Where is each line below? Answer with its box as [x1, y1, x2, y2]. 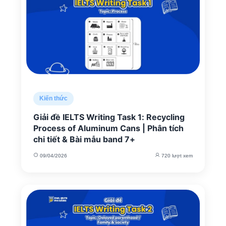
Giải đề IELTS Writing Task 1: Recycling [33, 112, 185, 122]
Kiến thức [39, 95, 68, 102]
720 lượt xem [160, 153, 193, 158]
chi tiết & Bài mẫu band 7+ [33, 134, 135, 144]
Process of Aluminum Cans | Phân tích [33, 123, 184, 133]
